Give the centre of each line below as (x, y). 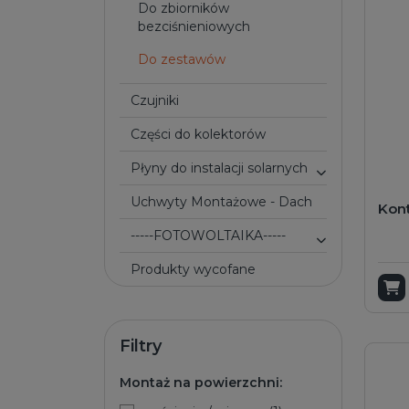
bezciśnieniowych (194, 26)
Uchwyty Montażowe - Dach (226, 202)
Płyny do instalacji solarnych (224, 168)
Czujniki (159, 100)
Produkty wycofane (198, 269)
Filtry (141, 346)
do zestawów (187, 59)
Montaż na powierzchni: (201, 383)
